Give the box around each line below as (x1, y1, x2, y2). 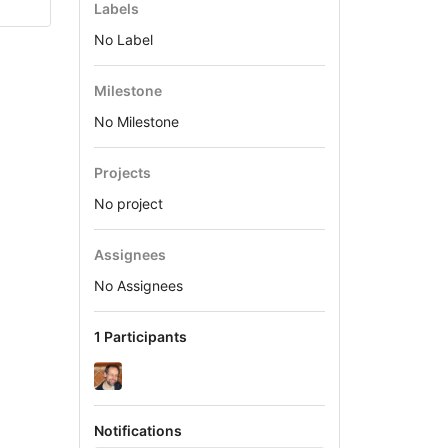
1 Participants (93, 327, 187, 345)
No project (93, 194, 163, 212)
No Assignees (93, 276, 183, 294)
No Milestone (93, 112, 179, 130)
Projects (93, 163, 151, 181)
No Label (93, 30, 153, 48)
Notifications (93, 422, 182, 440)
